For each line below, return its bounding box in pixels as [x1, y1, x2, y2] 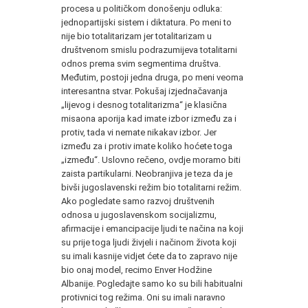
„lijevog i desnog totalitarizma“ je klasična [61, 99, 227, 110]
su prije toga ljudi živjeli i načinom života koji [61, 236, 236, 247]
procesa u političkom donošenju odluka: [61, 3, 222, 14]
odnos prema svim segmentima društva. [61, 58, 221, 69]
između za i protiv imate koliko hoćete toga [61, 140, 232, 151]
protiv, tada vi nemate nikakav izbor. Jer [61, 126, 217, 137]
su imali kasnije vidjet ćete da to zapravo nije [61, 250, 237, 261]
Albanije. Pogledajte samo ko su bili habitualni [61, 278, 243, 289]
